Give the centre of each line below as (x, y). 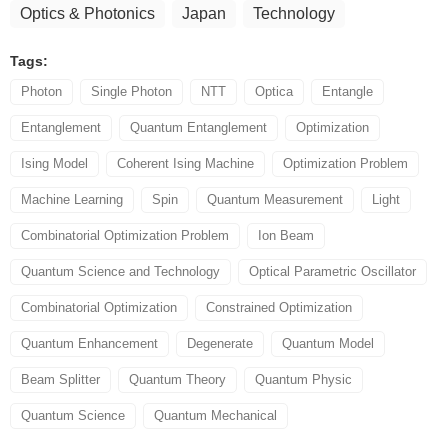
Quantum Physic (303, 379)
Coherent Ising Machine (185, 163)
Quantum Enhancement (89, 343)
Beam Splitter (60, 379)
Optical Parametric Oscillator (332, 271)
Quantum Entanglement (198, 127)
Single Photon (131, 91)
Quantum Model (328, 343)
